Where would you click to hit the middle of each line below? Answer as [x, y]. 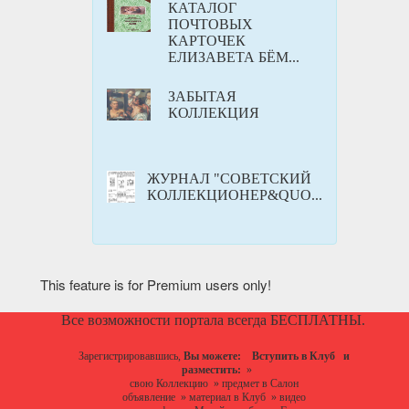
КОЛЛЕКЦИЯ [214, 112]
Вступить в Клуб [293, 356]
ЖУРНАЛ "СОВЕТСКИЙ [229, 178]
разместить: [208, 369]
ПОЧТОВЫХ [210, 24]
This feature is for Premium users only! [156, 284]
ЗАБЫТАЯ [202, 96]
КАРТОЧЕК [207, 40]
